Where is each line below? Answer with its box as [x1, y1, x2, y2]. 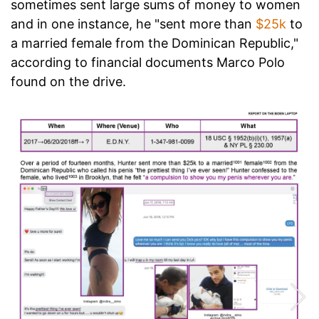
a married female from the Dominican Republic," [11, 35, 298, 51]
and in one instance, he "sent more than [11, 16, 256, 31]
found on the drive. [11, 73, 126, 89]
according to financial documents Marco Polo [11, 54, 285, 70]
